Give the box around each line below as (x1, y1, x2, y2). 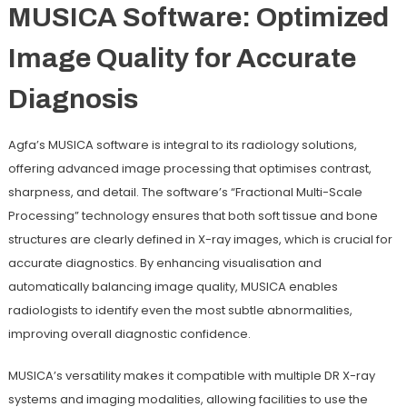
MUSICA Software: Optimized (7, 2, 389, 32)
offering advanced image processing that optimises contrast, (7, 159, 372, 177)
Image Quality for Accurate (7, 43, 356, 73)
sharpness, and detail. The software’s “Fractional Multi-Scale (7, 183, 362, 201)
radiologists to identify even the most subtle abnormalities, (7, 301, 352, 319)
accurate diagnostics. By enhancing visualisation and (7, 253, 322, 272)
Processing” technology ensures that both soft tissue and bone (7, 206, 378, 224)
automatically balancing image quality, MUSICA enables (7, 277, 338, 295)
